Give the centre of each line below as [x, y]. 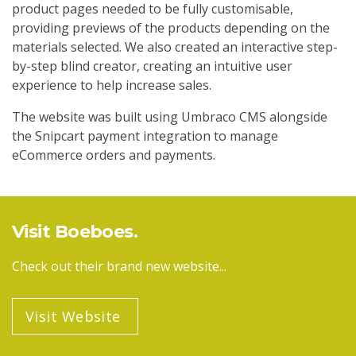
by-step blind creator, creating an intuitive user [152, 66]
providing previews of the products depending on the [171, 28]
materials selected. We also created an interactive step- [175, 47]
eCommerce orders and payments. [114, 155]
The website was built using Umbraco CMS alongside [170, 117]
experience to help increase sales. [112, 85]
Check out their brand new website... [119, 266]
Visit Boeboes [73, 232]
